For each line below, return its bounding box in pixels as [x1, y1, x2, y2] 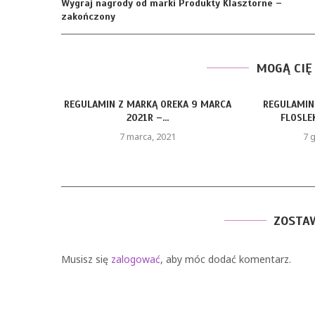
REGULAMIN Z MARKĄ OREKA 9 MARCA [64, 98, 232, 110]
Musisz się [61, 252, 111, 266]
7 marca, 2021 [120, 130, 176, 143]
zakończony [61, 11, 115, 22]
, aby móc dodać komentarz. [160, 252, 291, 266]
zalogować [111, 252, 160, 266]
